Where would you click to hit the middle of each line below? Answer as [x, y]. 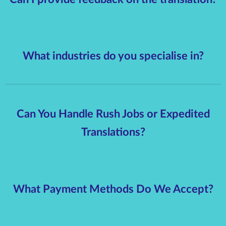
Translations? [113, 132]
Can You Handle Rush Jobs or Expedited [113, 114]
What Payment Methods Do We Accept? [113, 189]
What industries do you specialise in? [113, 56]
